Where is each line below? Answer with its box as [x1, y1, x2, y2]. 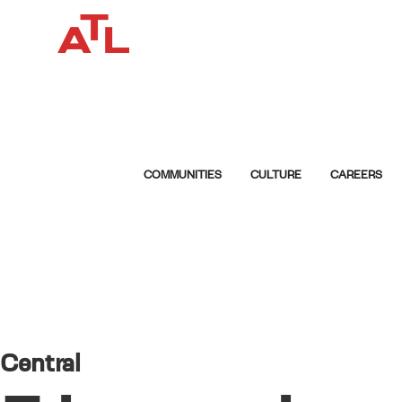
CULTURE [250, 165, 301, 182]
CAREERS [330, 165, 382, 182]
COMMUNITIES [144, 165, 222, 182]
